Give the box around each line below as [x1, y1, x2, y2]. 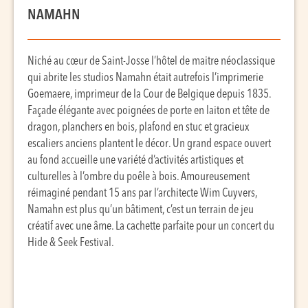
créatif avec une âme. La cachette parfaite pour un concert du [27, 221, 274, 232]
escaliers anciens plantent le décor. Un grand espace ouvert [27, 138, 271, 150]
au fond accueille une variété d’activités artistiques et [27, 155, 243, 166]
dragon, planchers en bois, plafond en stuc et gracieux [27, 122, 250, 133]
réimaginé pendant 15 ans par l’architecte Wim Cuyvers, [27, 188, 257, 199]
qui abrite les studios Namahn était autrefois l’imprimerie [27, 72, 263, 84]
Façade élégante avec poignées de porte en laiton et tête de [27, 105, 269, 117]
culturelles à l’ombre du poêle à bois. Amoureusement [27, 171, 250, 183]
